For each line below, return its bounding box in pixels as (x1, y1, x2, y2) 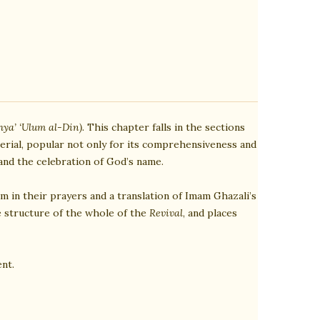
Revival (149, 206, 183, 219)
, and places (183, 206, 237, 219)
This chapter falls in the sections (84, 120, 245, 134)
